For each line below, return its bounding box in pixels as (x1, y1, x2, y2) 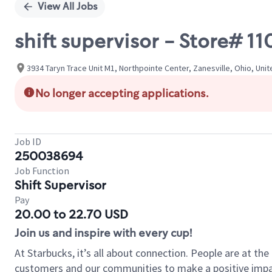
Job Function (15, 165, 69, 177)
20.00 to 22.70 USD (15, 206, 128, 222)
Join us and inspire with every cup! (15, 226, 192, 240)
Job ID (15, 135, 41, 148)
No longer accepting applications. (35, 86, 209, 101)
